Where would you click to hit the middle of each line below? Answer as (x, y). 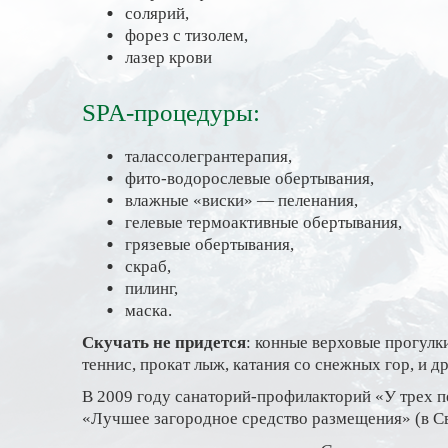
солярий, (156, 13)
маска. (148, 310)
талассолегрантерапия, (208, 156)
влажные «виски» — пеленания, (241, 200)
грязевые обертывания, (209, 244)
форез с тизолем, (186, 35)
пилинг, (151, 288)
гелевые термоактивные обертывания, (263, 222)
